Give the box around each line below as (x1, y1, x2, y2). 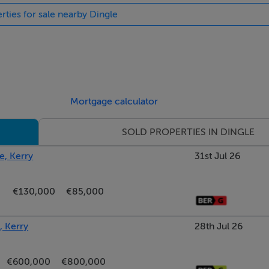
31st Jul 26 (195, 151, 241, 162)
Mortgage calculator (70, 96, 159, 107)
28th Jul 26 (194, 220, 243, 232)
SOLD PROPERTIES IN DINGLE (122, 127, 255, 138)
